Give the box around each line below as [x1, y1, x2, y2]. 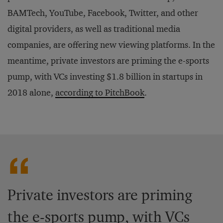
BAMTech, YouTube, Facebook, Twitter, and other [7, 7, 198, 19]
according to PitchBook [55, 87, 144, 99]
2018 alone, [7, 87, 55, 99]
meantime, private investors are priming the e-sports [7, 55, 209, 67]
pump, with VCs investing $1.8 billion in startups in [7, 71, 203, 83]
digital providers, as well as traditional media [7, 23, 180, 35]
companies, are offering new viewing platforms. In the [7, 39, 215, 51]
